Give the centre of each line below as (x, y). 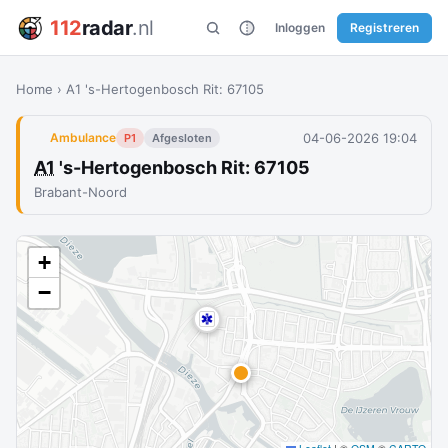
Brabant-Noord (80, 192)
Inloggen (300, 27)
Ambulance (83, 137)
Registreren (384, 27)
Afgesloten (182, 138)
